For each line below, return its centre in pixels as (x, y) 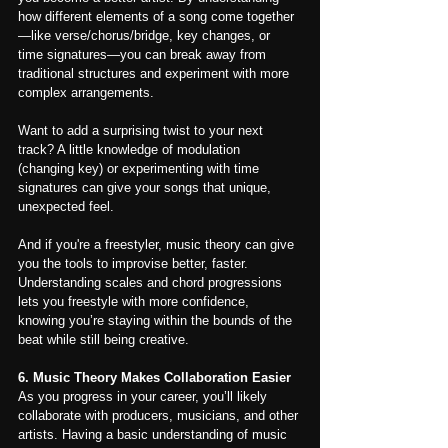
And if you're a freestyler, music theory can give (158, 245)
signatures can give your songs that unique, (146, 188)
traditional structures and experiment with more (155, 74)
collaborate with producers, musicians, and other (160, 416)
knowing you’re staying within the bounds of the (157, 321)
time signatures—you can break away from (144, 55)
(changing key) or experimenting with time (140, 169)
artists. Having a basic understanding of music (154, 435)
